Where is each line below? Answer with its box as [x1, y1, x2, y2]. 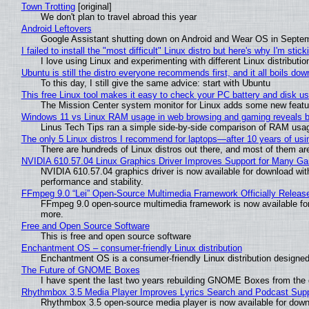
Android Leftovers [21, 23, 92, 34]
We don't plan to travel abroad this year [40, 12, 197, 23]
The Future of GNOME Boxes [21, 265, 140, 276]
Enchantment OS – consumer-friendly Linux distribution [21, 243, 242, 254]
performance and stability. [40, 177, 143, 188]
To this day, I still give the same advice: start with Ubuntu [40, 78, 270, 89]
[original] [74, 1, 112, 12]
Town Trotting [21, 1, 75, 12]
